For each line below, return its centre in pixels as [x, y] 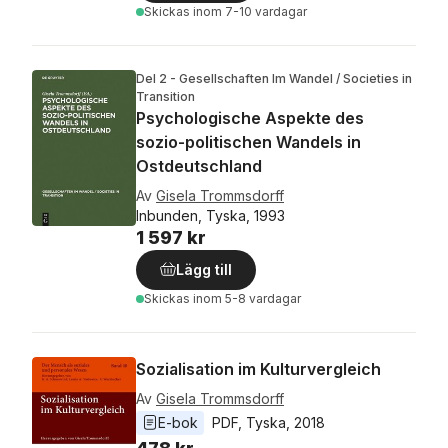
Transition [165, 96]
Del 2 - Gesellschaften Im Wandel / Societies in [274, 78]
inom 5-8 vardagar [247, 298]
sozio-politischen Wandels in [248, 142]
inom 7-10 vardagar [250, 11]
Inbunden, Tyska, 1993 [210, 215]
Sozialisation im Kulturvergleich [258, 369]
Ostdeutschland [199, 166]
